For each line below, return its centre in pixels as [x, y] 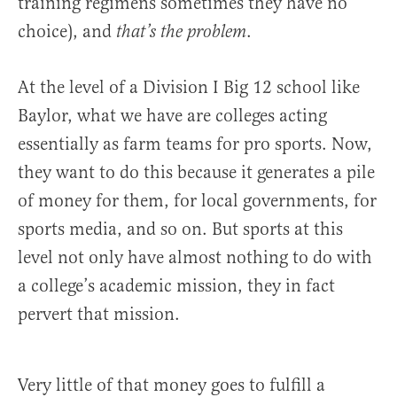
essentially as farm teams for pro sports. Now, [195, 144]
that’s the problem [181, 33]
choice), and [67, 32]
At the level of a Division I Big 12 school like [189, 88]
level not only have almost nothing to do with [195, 258]
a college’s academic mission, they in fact [176, 286]
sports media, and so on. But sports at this [180, 230]
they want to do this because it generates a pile [196, 173]
